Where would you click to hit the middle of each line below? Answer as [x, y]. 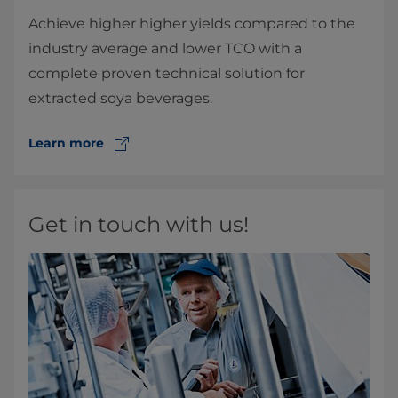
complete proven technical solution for [167, 74]
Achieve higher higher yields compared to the [192, 24]
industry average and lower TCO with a [165, 49]
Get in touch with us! [139, 225]
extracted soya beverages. [120, 99]
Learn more [66, 143]
